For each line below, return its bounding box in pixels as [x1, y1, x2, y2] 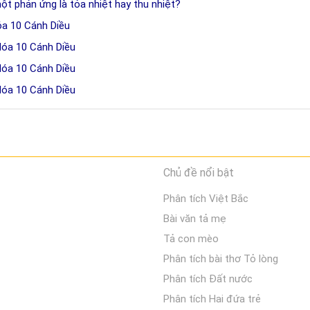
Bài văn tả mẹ [163, 212, 226, 225]
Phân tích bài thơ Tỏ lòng [163, 253, 278, 265]
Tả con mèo [163, 232, 219, 245]
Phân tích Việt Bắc [163, 192, 248, 205]
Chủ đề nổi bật [163, 166, 234, 179]
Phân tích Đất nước [163, 273, 253, 285]
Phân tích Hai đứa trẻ [163, 293, 261, 305]
